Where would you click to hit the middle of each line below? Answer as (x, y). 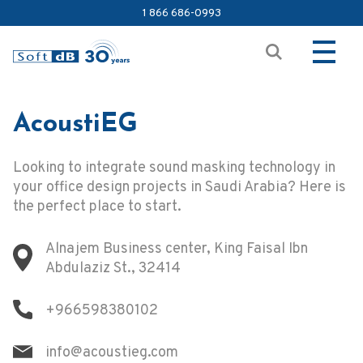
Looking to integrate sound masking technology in (174, 168)
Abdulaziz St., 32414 (113, 269)
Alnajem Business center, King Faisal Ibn (177, 249)
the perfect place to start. (97, 207)
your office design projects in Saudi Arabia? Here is (179, 188)
